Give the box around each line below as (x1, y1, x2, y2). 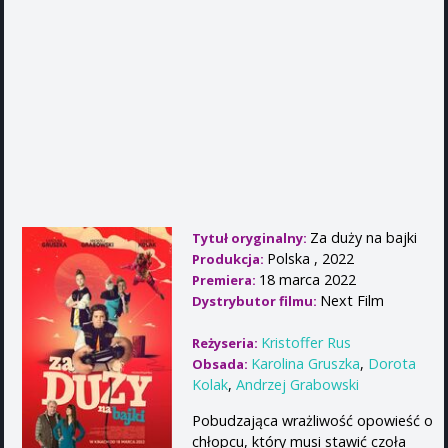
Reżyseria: (192, 334, 261, 353)
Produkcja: (192, 250, 267, 269)
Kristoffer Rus (261, 333, 351, 353)
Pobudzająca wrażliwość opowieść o (192, 410, 433, 430)
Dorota (368, 354, 416, 374)
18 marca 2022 (259, 270, 356, 290)
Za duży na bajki (310, 228, 417, 248)
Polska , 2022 (267, 249, 354, 269)
